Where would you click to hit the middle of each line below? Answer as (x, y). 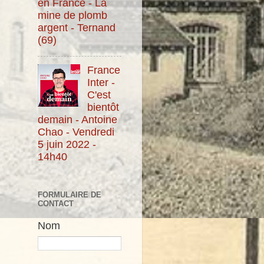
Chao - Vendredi (76, 132)
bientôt (103, 108)
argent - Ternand (77, 28)
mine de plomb (72, 16)
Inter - (101, 83)
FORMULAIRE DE (70, 195)
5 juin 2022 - (67, 145)
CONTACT (56, 204)
